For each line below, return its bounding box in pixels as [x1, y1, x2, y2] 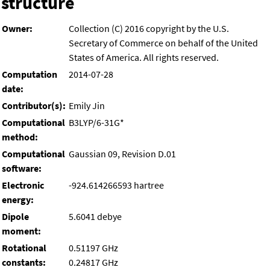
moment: [2, 225, 41, 237]
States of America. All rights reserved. [69, 51, 219, 64]
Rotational [2, 242, 46, 254]
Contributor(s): [2, 99, 66, 112]
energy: [2, 193, 34, 206]
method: [2, 131, 40, 143]
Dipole [2, 210, 29, 223]
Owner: [2, 22, 33, 35]
